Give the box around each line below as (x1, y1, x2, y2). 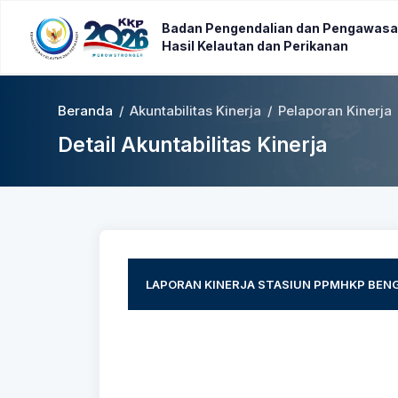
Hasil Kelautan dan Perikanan (162, 37, 348, 53)
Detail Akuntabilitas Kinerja (58, 132, 327, 157)
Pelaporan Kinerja (278, 103, 392, 120)
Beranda (58, 103, 113, 120)
